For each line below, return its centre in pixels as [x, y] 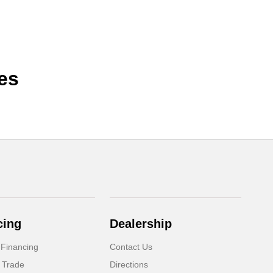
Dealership [141, 224]
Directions [129, 265]
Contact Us [131, 247]
